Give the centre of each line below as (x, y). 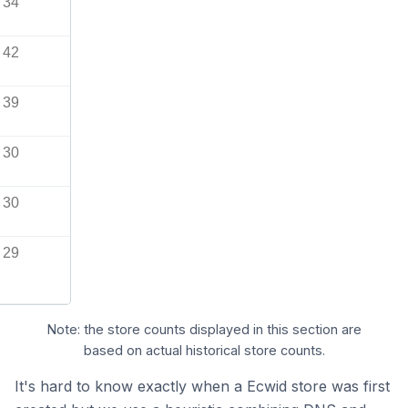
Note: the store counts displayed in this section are (204, 330)
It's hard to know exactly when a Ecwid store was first (202, 386)
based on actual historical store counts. (204, 351)
